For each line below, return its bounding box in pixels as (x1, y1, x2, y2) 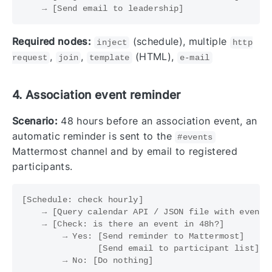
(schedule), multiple (129, 35, 230, 48)
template (89, 53, 130, 63)
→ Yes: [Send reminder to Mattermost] (22, 231, 245, 242)
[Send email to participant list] (22, 243, 260, 254)
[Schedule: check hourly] (22, 195, 143, 205)
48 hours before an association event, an (57, 115, 257, 127)
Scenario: (12, 115, 58, 127)
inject (97, 38, 127, 48)
